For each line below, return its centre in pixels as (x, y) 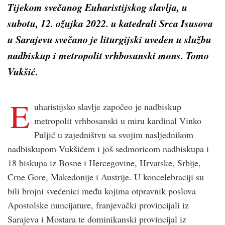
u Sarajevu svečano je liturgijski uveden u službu (109, 39)
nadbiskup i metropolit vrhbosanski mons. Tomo (108, 55)
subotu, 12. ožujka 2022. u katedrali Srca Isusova (110, 23)
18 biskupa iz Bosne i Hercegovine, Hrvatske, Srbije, (104, 162)
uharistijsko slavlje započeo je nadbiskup (108, 106)
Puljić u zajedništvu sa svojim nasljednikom (114, 134)
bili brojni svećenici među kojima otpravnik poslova (102, 191)
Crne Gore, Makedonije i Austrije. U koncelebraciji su (106, 177)
